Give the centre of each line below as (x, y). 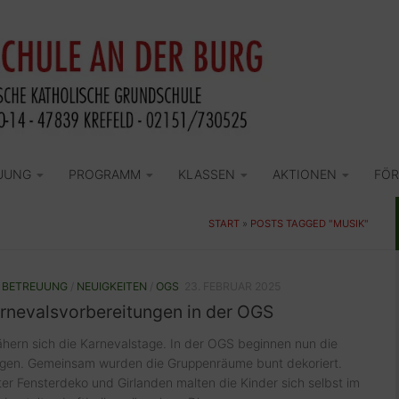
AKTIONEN (305, 175)
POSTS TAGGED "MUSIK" (309, 224)
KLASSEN (207, 175)
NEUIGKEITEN (112, 287)
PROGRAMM (105, 175)
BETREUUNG (35, 287)
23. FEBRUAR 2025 (232, 287)
